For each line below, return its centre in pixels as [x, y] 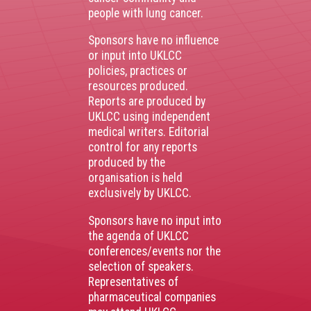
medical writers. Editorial [149, 132]
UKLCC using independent [149, 117]
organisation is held [135, 178]
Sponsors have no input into [155, 221]
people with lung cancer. [146, 13]
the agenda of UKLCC [138, 236]
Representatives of [133, 282]
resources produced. [138, 86]
